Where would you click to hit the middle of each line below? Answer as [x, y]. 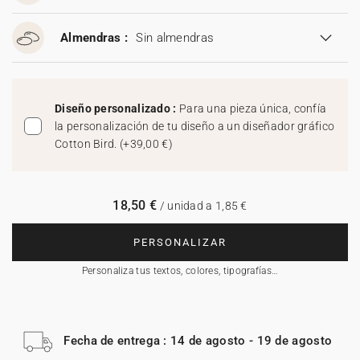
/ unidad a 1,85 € [202, 206]
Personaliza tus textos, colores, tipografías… [180, 271]
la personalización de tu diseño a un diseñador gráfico [195, 126]
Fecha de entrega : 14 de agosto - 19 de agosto [198, 340]
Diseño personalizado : [117, 108]
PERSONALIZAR [180, 242]
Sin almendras [175, 38]
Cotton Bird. [87, 144]
